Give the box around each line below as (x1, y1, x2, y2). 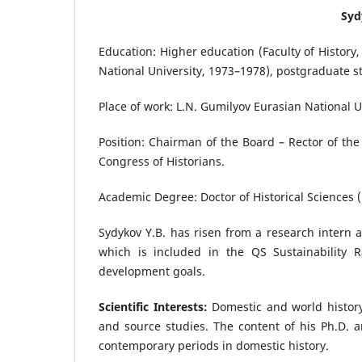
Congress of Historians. (99, 153, 225, 169)
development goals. (99, 263, 205, 279)
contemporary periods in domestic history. (99, 337, 329, 353)
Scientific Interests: (99, 298, 208, 314)
